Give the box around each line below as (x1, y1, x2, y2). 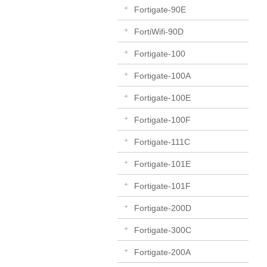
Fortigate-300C (134, 225, 191, 235)
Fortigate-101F (134, 181, 191, 191)
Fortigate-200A (134, 247, 191, 257)
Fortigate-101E (134, 159, 191, 169)
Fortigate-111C (134, 136, 190, 147)
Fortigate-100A (134, 70, 191, 80)
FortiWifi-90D (134, 26, 184, 36)
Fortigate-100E (134, 92, 191, 103)
